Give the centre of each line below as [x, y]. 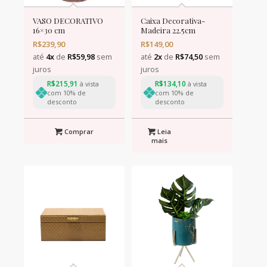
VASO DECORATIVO [68, 21]
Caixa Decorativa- [173, 21]
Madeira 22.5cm [168, 30]
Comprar [78, 132]
